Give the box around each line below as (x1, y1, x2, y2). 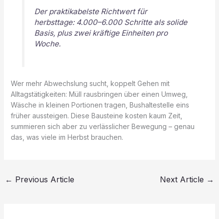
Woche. (34, 39, 61, 49)
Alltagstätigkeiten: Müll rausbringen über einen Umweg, (10, 89, 188, 98)
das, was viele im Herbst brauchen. (10, 132, 123, 141)
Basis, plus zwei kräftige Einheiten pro (34, 28, 168, 38)
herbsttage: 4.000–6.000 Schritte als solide (34, 18, 187, 27)
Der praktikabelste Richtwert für (34, 7, 147, 17)
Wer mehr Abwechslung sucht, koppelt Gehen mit (10, 79, 170, 88)
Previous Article (12, 174, 74, 184)
